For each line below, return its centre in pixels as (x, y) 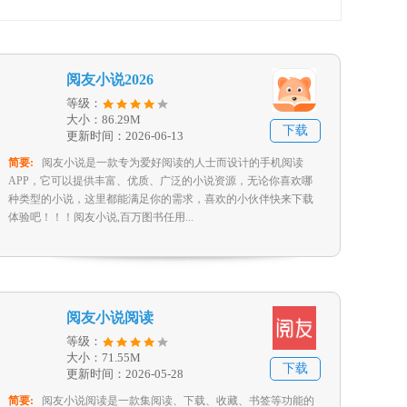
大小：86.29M (104, 119)
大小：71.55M (104, 357)
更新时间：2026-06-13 (125, 136)
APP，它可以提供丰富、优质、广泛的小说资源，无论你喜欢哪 (160, 181)
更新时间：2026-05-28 (125, 374)
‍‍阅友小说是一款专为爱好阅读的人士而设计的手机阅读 (173, 163)
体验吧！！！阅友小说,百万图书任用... (101, 217)
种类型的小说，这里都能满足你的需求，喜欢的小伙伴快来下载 (161, 199)
